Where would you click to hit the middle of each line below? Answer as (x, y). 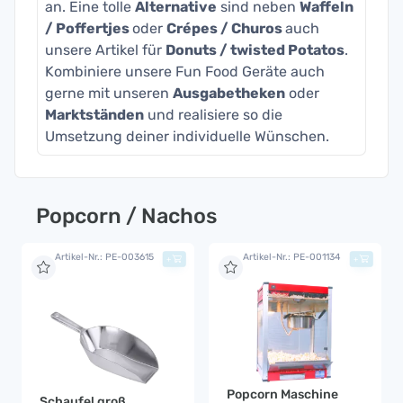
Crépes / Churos (226, 28)
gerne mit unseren (109, 93)
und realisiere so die (213, 114)
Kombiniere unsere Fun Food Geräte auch (185, 71)
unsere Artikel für (105, 49)
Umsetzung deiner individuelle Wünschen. (187, 136)
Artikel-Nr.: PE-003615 (104, 256)
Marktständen (94, 114)
